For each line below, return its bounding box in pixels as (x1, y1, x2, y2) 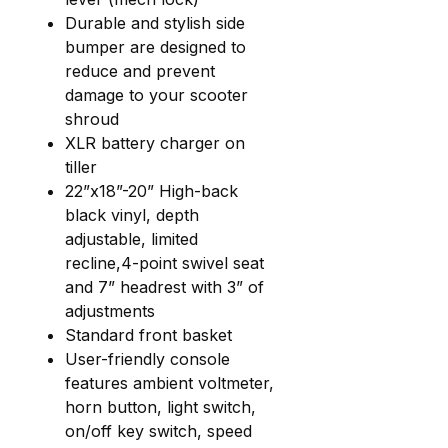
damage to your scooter (65, 85, 248, 106)
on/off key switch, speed (65, 421, 252, 442)
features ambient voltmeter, (65, 373, 274, 394)
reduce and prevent (65, 61, 215, 82)
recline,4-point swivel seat (65, 253, 264, 274)
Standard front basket (65, 325, 232, 346)
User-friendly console (65, 349, 230, 370)
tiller (65, 157, 97, 178)
